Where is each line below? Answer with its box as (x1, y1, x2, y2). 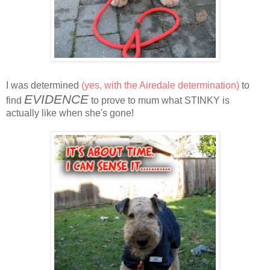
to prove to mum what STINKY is (89, 95, 230, 105)
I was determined (6, 80, 81, 90)
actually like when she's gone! (6, 107, 134, 118)
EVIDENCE (24, 92, 89, 106)
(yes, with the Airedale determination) (81, 80, 239, 90)
